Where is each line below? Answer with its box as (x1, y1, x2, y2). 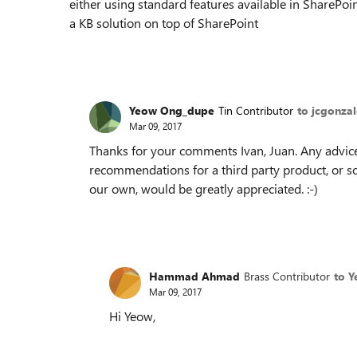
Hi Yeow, (109, 308, 155, 324)
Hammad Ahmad (149, 268, 240, 284)
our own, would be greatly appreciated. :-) (89, 180, 318, 197)
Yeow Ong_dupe (129, 102, 214, 118)
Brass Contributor (244, 268, 330, 284)
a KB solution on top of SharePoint (69, 14, 258, 31)
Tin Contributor (218, 102, 293, 118)
